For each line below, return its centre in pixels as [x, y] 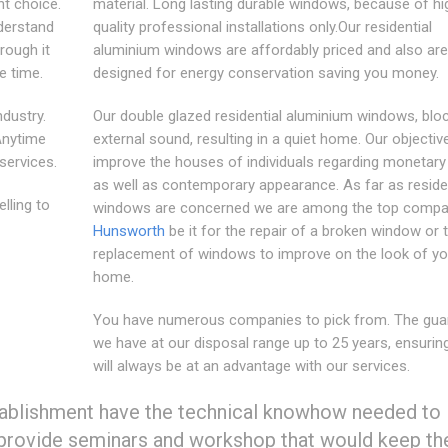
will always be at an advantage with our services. [251, 365]
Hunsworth [128, 230]
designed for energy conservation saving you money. [265, 72]
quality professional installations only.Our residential [262, 26]
